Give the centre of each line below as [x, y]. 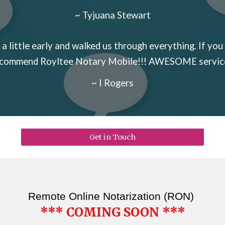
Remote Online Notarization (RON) [113, 196]
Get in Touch [112, 137]
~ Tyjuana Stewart [113, 15]
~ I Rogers [113, 83]
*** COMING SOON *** [113, 212]
